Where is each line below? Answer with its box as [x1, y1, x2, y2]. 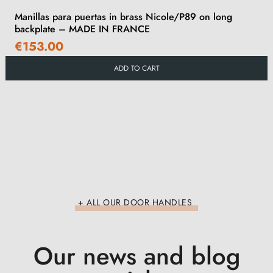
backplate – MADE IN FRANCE [15, 21, 150, 36]
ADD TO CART [113, 62, 160, 74]
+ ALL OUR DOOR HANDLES [78, 196, 192, 208]
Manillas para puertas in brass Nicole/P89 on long [15, 9, 232, 24]
